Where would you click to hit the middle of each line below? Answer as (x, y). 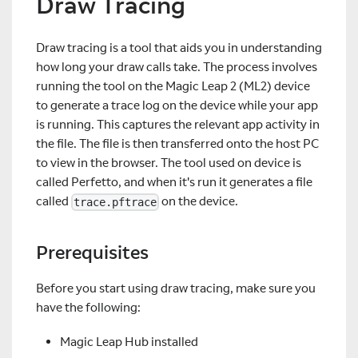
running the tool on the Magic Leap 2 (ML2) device (173, 86)
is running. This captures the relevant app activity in (178, 124)
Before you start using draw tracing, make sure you (176, 288)
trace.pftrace (115, 202)
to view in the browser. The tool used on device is (169, 162)
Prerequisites (92, 253)
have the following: (88, 307)
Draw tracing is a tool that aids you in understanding (179, 47)
